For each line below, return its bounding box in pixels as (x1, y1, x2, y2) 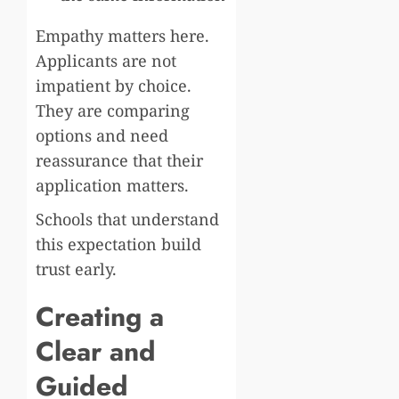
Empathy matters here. (36, 24, 209, 46)
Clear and (36, 331, 156, 370)
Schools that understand (36, 208, 219, 230)
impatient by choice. (36, 74, 191, 96)
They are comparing (36, 99, 190, 121)
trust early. (36, 257, 117, 280)
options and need (36, 124, 168, 146)
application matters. (36, 174, 189, 196)
